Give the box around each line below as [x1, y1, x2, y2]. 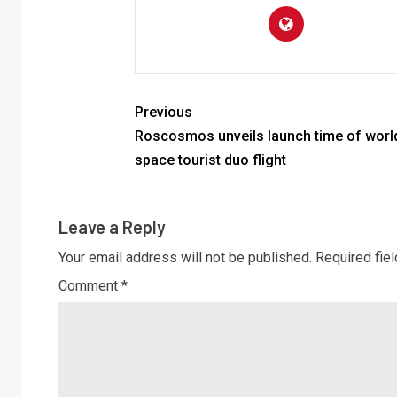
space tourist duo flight [134, 152, 286, 168]
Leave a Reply [58, 216, 166, 237]
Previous [134, 104, 192, 121]
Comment [58, 277, 121, 294]
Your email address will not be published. [58, 249, 312, 266]
